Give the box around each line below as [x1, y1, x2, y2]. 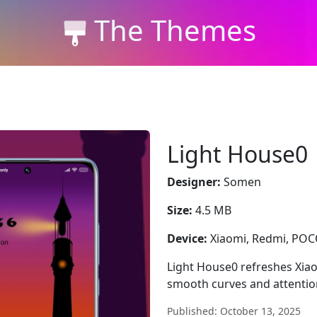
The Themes [93, 10, 256, 50]
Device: [167, 231, 207, 246]
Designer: [167, 174, 221, 190]
